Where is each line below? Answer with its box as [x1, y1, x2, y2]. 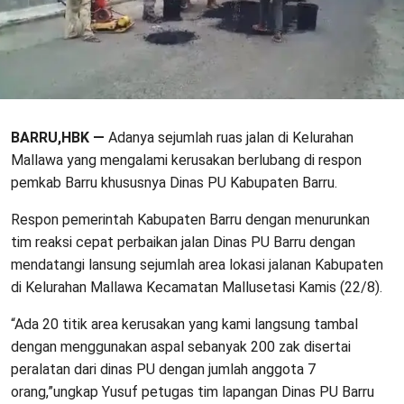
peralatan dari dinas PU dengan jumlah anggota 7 [11, 360, 316, 378]
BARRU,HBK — [11, 128, 108, 146]
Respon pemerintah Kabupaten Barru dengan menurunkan [11, 210, 370, 228]
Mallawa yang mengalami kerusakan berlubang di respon [11, 151, 362, 169]
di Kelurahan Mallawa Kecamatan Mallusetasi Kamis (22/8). [11, 278, 382, 296]
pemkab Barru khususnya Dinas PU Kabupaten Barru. [11, 173, 337, 191]
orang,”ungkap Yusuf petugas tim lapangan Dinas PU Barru [11, 382, 374, 400]
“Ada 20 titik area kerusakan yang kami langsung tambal [11, 315, 358, 333]
